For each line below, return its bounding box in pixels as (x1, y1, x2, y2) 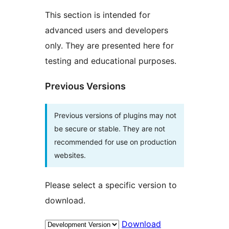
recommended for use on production (54, 137, 176, 146)
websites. (54, 150, 86, 159)
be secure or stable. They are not (54, 124, 165, 133)
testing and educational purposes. (45, 55, 176, 66)
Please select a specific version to (45, 179, 177, 190)
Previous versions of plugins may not (54, 110, 176, 120)
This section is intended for (45, 9, 150, 20)
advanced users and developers (45, 25, 168, 35)
